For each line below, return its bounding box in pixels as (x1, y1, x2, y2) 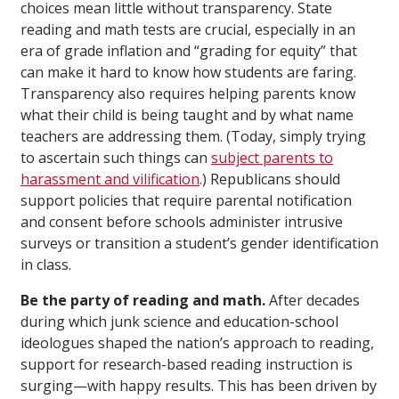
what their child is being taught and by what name (20, 104, 354, 125)
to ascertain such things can (20, 147, 211, 167)
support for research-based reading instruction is (20, 354, 353, 374)
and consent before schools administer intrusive (20, 211, 343, 232)
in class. (20, 254, 71, 274)
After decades (265, 289, 360, 310)
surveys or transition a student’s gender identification (20, 232, 379, 253)
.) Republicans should (199, 168, 340, 189)
